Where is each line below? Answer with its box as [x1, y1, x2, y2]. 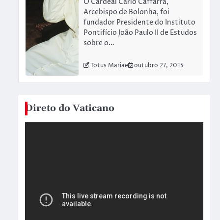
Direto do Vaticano [25, 103, 114, 114]
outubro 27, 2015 [134, 62, 184, 70]
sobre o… [83, 38, 115, 49]
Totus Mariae [90, 62, 129, 70]
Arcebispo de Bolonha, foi [83, 7, 170, 18]
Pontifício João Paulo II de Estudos [83, 28, 197, 38]
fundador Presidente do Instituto [83, 18, 196, 28]
